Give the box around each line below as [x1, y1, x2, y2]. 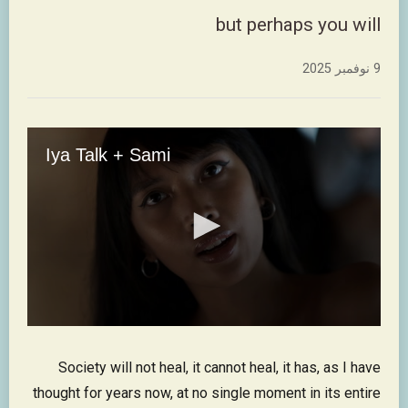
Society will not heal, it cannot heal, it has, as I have [58, 359, 381, 377]
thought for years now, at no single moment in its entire [33, 384, 381, 403]
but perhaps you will [216, 14, 381, 36]
